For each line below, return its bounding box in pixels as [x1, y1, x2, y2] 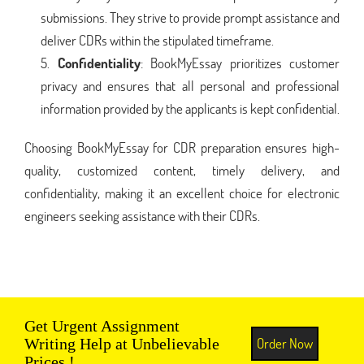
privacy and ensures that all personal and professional [41, 76, 340, 95]
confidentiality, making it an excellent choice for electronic [24, 183, 340, 202]
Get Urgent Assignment [24, 316, 180, 335]
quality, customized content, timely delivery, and [24, 160, 340, 180]
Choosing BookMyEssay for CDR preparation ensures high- [24, 137, 340, 157]
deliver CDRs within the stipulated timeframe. [41, 30, 274, 50]
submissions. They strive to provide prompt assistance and [41, 7, 340, 27]
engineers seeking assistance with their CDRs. [24, 206, 260, 225]
